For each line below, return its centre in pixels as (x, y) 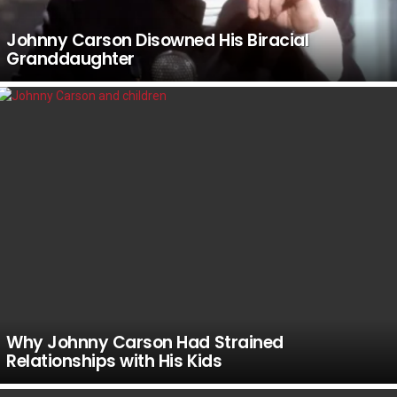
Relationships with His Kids (114, 361)
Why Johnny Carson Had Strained (145, 342)
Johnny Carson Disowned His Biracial (158, 41)
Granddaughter (70, 59)
